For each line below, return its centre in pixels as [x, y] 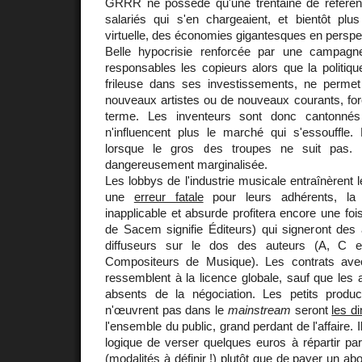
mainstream [259, 309]
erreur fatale [168, 196]
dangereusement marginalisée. [186, 164]
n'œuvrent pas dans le [166, 309]
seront [311, 309]
